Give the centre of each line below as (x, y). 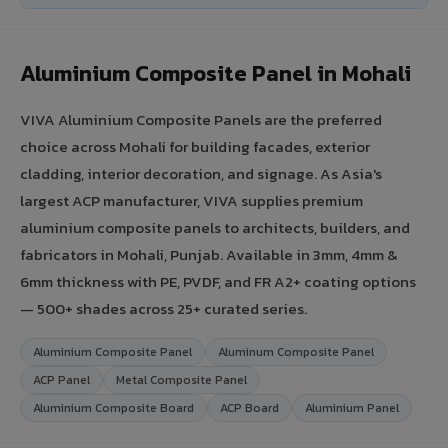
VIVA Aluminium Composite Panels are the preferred (201, 119)
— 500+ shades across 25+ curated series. (163, 308)
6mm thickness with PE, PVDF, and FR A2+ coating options (218, 281)
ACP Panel (61, 379)
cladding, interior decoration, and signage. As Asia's (201, 173)
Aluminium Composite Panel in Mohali (215, 73)
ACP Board (249, 407)
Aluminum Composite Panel (296, 351)
